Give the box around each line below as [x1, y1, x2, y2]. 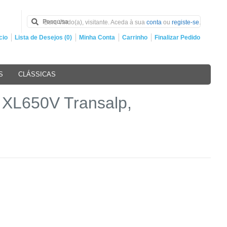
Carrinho [122, 34, 147, 41]
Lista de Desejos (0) [15, 34, 72, 41]
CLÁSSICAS [18, 70, 56, 78]
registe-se [172, 19, 199, 26]
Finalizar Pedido [155, 34, 200, 41]
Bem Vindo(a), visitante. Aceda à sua [44, 19, 146, 26]
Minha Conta [79, 34, 115, 41]
